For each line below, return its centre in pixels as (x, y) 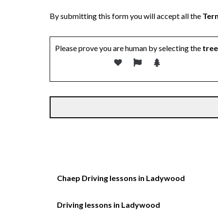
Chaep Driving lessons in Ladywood (121, 178)
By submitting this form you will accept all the (126, 16)
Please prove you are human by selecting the (128, 48)
